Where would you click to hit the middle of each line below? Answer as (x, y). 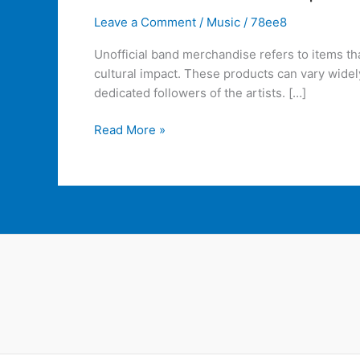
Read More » (130, 130)
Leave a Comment (145, 22)
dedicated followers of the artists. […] (200, 92)
